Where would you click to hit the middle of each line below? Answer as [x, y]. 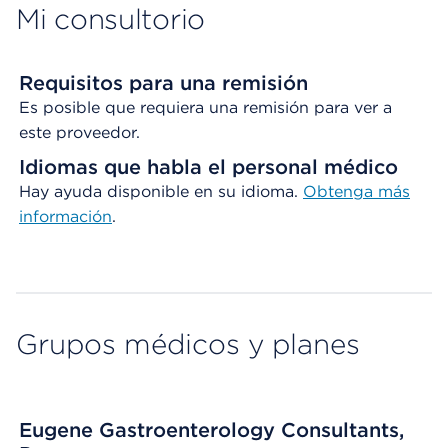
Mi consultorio [111, 19]
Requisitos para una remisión [163, 83]
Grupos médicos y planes [188, 344]
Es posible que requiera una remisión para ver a [205, 107]
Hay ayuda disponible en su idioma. [161, 191]
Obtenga [340, 191]
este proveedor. [79, 132]
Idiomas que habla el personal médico [208, 167]
